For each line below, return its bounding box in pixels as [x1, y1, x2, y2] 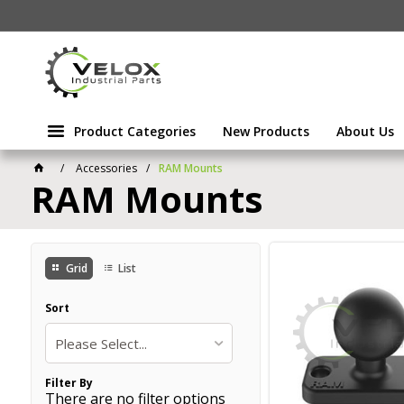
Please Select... [54, 335, 147, 353]
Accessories [75, 161, 137, 176]
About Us [335, 123, 394, 140]
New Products [222, 123, 309, 140]
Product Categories [73, 123, 196, 140]
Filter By [44, 375, 93, 390]
